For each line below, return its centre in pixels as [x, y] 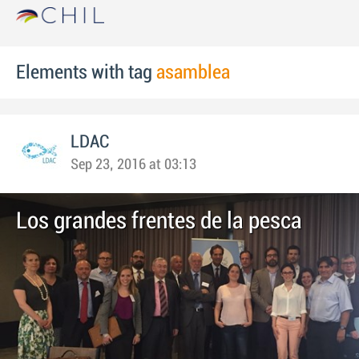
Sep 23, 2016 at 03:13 [133, 165]
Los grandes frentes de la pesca [159, 221]
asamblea [193, 73]
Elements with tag [86, 73]
